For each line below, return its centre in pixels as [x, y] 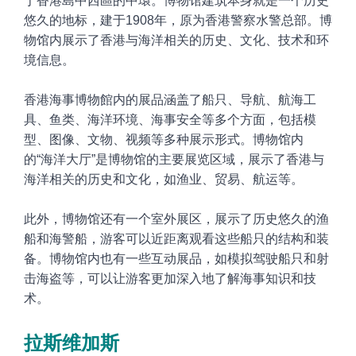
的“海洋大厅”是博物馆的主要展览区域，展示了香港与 [174, 159]
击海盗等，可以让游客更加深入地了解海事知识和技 [170, 278]
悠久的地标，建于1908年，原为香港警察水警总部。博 [178, 20]
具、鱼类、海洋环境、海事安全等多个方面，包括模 [170, 119]
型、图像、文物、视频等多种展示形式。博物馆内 [164, 139]
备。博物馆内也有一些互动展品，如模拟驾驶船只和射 [176, 258]
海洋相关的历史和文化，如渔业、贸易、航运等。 [164, 179]
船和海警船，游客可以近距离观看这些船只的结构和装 [176, 238]
